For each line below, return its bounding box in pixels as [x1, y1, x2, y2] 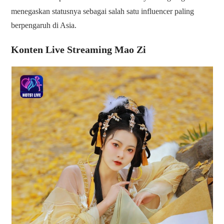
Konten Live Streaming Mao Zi [11, 44, 146, 55]
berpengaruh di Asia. [11, 21, 77, 30]
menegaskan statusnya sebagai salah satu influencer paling [11, 7, 194, 16]
